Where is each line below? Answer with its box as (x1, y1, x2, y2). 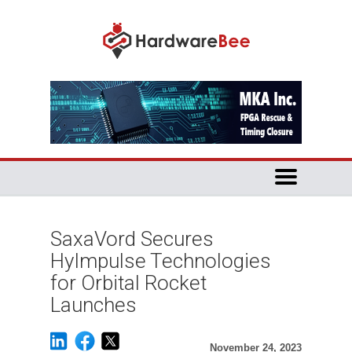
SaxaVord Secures (50, 227, 214, 251)
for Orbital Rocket (50, 271, 207, 295)
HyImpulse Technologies (50, 249, 271, 273)
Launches (50, 293, 137, 317)
